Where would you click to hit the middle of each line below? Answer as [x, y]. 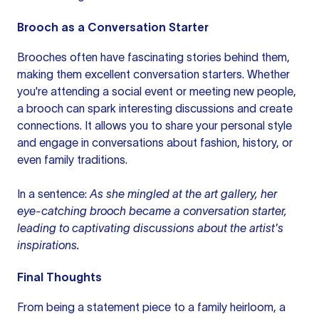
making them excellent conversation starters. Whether [153, 74]
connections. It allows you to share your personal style [155, 125]
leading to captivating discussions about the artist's [150, 228]
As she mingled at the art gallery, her [183, 194]
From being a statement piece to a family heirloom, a [151, 307]
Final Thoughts [59, 277]
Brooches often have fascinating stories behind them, [153, 57]
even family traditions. [72, 159]
